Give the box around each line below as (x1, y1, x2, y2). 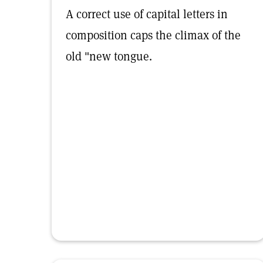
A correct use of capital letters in (66, 6, 228, 22)
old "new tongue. (66, 49, 152, 64)
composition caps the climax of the (66, 28, 241, 43)
